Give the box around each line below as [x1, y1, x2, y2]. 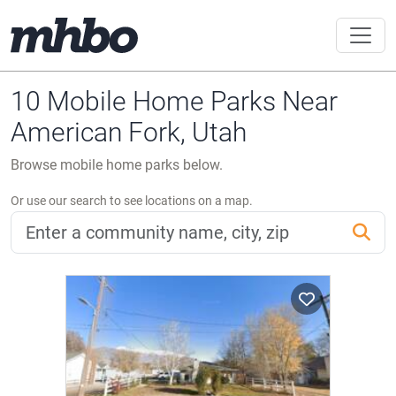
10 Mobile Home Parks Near [11, 86, 338, 117]
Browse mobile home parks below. [11, 156, 223, 173]
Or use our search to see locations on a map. [11, 194, 253, 208]
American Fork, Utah [11, 117, 247, 148]
